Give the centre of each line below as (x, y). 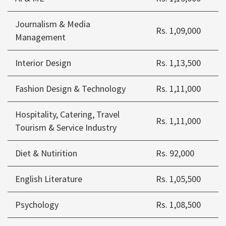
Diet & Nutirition (46, 153)
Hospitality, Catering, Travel (67, 115)
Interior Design (43, 63)
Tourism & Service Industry (66, 128)
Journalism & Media (53, 24)
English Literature (49, 179)
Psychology (37, 205)
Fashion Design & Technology (70, 89)
